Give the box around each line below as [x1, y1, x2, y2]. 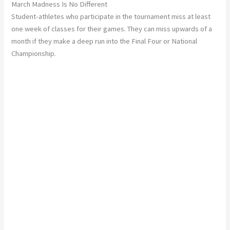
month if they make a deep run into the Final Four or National [11, 36, 198, 46]
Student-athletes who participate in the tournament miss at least [11, 12, 211, 22]
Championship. [11, 49, 56, 59]
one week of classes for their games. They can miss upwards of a [11, 24, 213, 34]
